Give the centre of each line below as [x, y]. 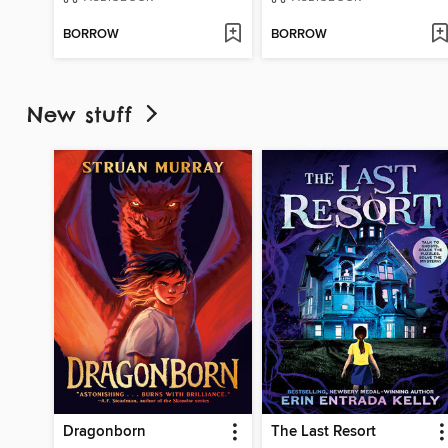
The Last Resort [323, 431]
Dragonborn [105, 431]
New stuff [84, 115]
